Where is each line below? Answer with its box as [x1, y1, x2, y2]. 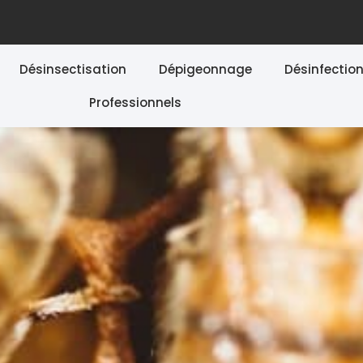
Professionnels [89, 94, 181, 111]
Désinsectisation [19, 61, 126, 78]
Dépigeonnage [159, 61, 252, 78]
